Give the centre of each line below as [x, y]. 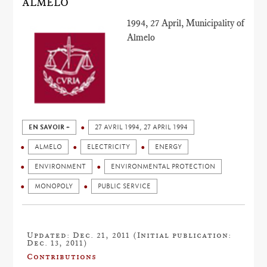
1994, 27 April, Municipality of [186, 23]
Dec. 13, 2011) [58, 243]
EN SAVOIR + [49, 127]
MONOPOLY [54, 186]
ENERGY [169, 147]
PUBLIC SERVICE [125, 186]
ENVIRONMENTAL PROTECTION [163, 167]
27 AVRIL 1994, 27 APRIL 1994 [142, 127]
